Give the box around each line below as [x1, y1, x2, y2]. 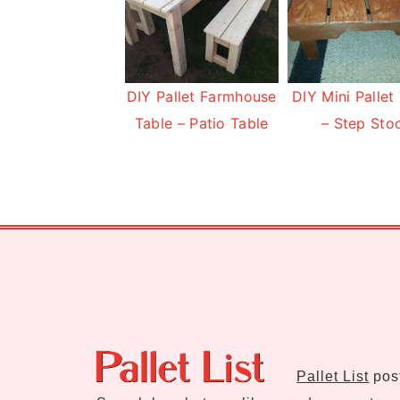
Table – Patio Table [134, 113, 269, 132]
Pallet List [296, 368, 370, 384]
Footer [90, 250, 164, 277]
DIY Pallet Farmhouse [126, 87, 277, 105]
